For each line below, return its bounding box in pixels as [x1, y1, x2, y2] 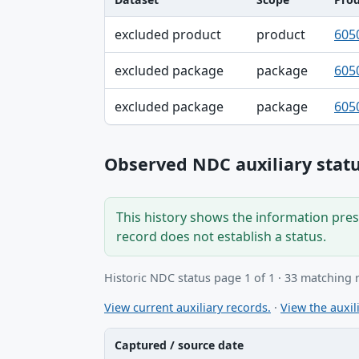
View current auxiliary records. [104, 299, 271, 315]
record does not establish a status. [116, 228, 326, 246]
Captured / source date [115, 337, 244, 353]
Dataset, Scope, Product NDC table [104, 17, 314, 35]
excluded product [115, 26, 221, 44]
